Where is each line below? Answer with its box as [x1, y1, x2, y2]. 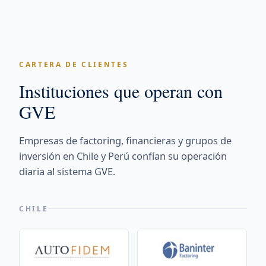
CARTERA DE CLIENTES [19, 59, 129, 69]
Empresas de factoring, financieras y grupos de [19, 134, 232, 147]
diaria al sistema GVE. [19, 164, 115, 178]
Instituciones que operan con [19, 79, 223, 103]
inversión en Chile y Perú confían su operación [19, 149, 227, 163]
